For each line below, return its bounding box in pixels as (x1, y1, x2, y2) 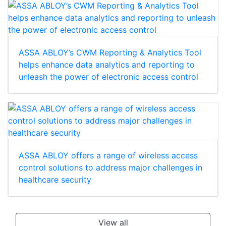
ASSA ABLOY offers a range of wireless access (19, 150, 198, 161)
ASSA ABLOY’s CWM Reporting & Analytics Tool (19, 47, 201, 58)
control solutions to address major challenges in (19, 162, 202, 173)
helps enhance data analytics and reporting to (19, 60, 195, 70)
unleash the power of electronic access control (19, 72, 198, 82)
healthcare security (19, 175, 91, 185)
